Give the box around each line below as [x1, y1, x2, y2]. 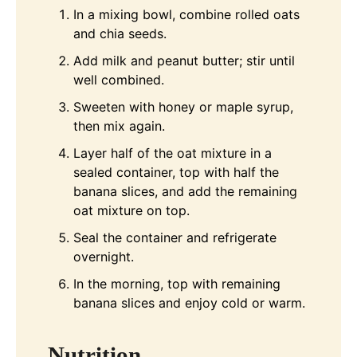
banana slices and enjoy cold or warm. [73, 295, 305, 312]
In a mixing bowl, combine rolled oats [73, 6, 300, 23]
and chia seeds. [73, 25, 167, 42]
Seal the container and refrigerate [73, 229, 277, 246]
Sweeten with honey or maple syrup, [73, 99, 293, 116]
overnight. [73, 249, 134, 265]
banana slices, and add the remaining [73, 183, 297, 200]
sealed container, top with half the [73, 164, 279, 181]
